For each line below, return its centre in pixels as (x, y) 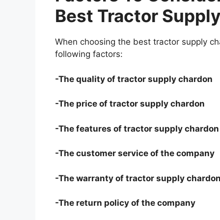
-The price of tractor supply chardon (130, 104)
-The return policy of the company (125, 203)
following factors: (89, 54)
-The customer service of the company (135, 153)
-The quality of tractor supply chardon (134, 79)
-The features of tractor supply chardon (137, 128)
